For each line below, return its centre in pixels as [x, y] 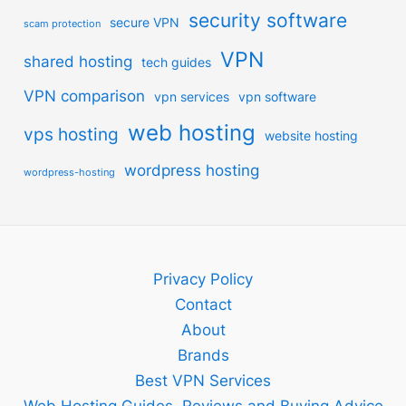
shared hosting [78, 62]
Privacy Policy [203, 279]
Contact [203, 304]
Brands [203, 355]
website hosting [312, 135]
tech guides [177, 62]
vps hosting [72, 135]
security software [268, 20]
